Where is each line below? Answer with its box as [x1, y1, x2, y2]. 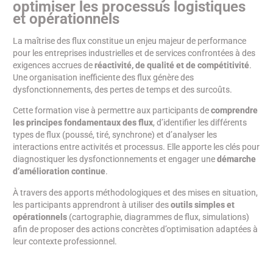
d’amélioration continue [13, 166, 105, 177]
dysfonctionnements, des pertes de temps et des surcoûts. [13, 85, 232, 94]
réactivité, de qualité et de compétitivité [94, 60, 249, 70]
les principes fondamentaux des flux [13, 118, 153, 128]
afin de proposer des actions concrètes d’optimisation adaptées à [13, 224, 258, 234]
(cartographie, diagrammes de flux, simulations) [67, 211, 249, 222]
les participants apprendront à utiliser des [13, 199, 171, 210]
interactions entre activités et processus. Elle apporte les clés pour [13, 142, 260, 152]
